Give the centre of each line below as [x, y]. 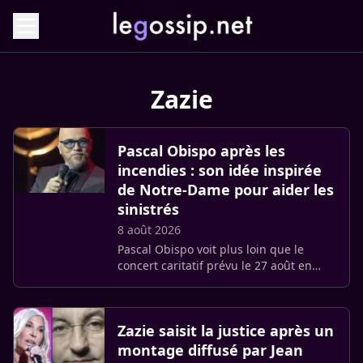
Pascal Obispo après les [201, 151]
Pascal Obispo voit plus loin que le [211, 249]
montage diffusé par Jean [210, 350]
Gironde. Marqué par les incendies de [221, 282]
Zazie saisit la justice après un [226, 331]
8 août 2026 [149, 230]
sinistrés [148, 209]
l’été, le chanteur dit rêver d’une [204, 298]
